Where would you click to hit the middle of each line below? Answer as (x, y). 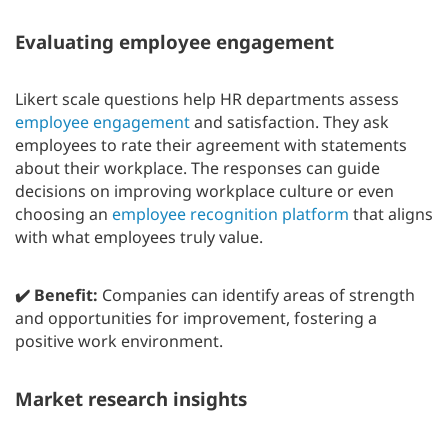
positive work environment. (119, 341)
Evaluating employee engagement (174, 42)
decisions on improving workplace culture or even (204, 191)
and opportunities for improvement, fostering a (196, 318)
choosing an (63, 214)
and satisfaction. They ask (289, 122)
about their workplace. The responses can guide (197, 168)
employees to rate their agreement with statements (211, 145)
